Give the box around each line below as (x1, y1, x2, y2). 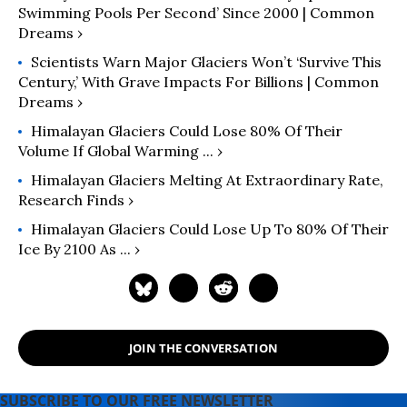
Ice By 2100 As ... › (18, 240, 140, 258)
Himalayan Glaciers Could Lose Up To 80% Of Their (31, 220, 389, 238)
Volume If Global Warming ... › (18, 142, 223, 160)
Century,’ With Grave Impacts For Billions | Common (18, 73, 379, 91)
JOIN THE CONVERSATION (129, 339, 278, 356)
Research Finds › (18, 191, 134, 209)
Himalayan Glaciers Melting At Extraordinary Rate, (31, 171, 383, 189)
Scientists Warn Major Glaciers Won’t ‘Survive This (31, 53, 382, 71)
